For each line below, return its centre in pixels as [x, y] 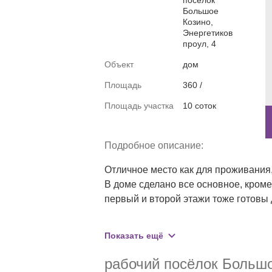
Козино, [198, 22]
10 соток [199, 106]
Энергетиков [208, 33]
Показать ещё [134, 236]
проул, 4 [199, 44]
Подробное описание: [154, 145]
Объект [119, 64]
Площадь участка [139, 106]
